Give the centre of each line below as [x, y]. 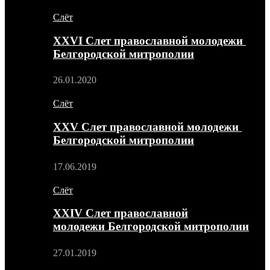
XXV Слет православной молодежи [147, 127]
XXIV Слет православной [121, 213]
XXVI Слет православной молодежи [149, 40]
